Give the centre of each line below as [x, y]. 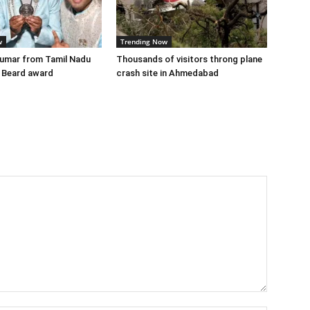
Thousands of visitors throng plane [189, 59]
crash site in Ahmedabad [167, 73]
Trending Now [144, 41]
